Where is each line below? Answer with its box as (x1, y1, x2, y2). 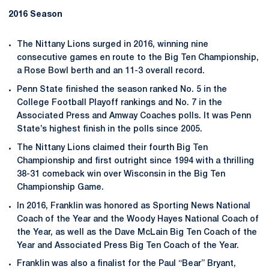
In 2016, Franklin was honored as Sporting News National (17, 202, 250, 210)
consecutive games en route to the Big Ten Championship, (17, 54, 259, 62)
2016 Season (8, 11, 62, 19)
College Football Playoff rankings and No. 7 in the (17, 99, 222, 107)
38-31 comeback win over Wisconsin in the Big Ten (17, 170, 225, 178)
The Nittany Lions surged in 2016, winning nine (17, 41, 208, 49)
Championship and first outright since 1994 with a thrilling (17, 157, 254, 165)
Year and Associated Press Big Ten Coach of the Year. (17, 241, 239, 250)
